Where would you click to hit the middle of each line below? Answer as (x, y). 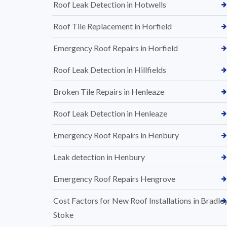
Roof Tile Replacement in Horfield (112, 26)
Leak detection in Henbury (99, 157)
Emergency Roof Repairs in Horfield (116, 48)
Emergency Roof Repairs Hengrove (114, 179)
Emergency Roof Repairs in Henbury (116, 135)
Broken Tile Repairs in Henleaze (109, 91)
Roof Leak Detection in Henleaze (110, 113)
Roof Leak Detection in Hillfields (110, 70)
